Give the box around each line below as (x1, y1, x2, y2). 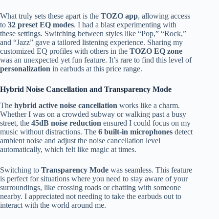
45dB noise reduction (31, 118, 101, 127)
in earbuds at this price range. (50, 65, 142, 73)
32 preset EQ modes (8, 21, 74, 29)
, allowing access (138, 12, 190, 21)
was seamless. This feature (109, 165, 192, 174)
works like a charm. (117, 101, 180, 109)
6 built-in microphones (98, 127, 173, 136)
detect (173, 127, 193, 136)
